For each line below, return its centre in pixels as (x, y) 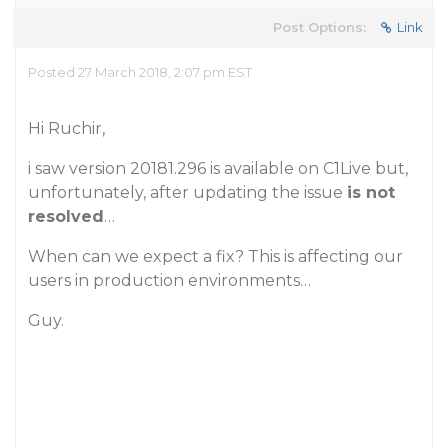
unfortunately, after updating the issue (187, 192)
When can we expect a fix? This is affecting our (215, 256)
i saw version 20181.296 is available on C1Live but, (218, 168)
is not (371, 192)
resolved (66, 216)
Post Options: (319, 27)
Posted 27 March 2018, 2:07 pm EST (140, 72)
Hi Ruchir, (66, 128)
